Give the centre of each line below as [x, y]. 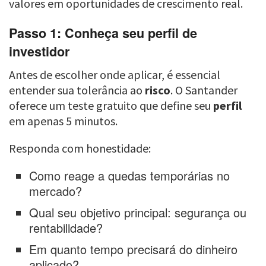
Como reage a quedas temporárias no [130, 176]
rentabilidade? [66, 228]
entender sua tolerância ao [77, 90]
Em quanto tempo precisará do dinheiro [134, 249]
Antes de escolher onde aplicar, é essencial [115, 75]
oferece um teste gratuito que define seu [111, 106]
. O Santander [204, 90]
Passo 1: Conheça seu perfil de [103, 33]
